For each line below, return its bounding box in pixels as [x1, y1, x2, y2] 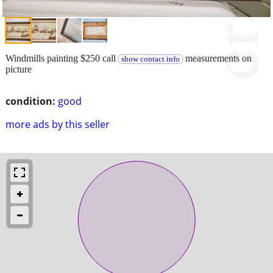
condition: [5, 94, 55, 108]
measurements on [182, 52, 252, 63]
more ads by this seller [5, 117, 110, 131]
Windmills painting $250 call [5, 52, 118, 63]
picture [5, 63, 32, 74]
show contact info [121, 54, 180, 63]
